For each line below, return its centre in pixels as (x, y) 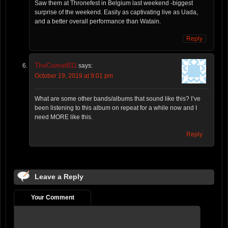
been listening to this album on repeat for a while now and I (116, 108)
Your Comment (52, 198)
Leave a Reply (59, 177)
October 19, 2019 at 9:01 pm (74, 76)
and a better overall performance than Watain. (98, 22)
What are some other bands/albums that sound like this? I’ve (118, 99)
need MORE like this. (64, 117)
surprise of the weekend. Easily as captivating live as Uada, (116, 12)
